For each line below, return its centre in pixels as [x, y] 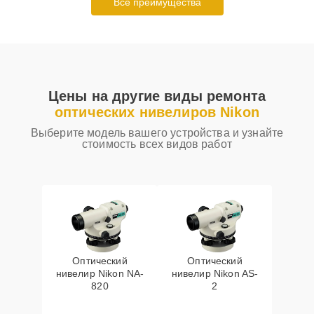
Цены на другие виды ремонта [157, 96]
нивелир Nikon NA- [100, 273]
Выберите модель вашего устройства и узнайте [157, 133]
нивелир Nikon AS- [215, 273]
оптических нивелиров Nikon [157, 112]
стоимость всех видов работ [157, 144]
